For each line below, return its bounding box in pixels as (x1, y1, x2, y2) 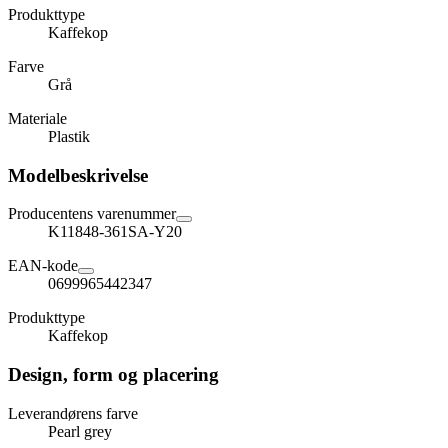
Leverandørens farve (8, 404, 138, 422)
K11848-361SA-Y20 (48, 223, 182, 241)
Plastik (48, 127, 90, 145)
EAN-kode (8, 257, 78, 275)
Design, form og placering (8, 364, 219, 386)
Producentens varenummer (8, 205, 176, 223)
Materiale (8, 109, 67, 127)
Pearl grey (48, 422, 112, 440)
